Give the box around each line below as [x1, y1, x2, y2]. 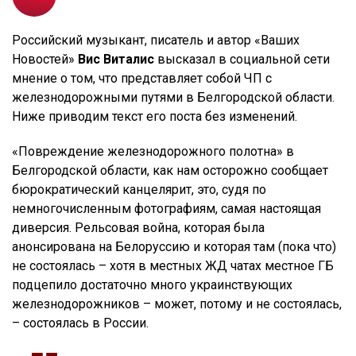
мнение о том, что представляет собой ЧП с [12, 70, 272, 86]
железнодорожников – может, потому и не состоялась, [12, 296, 342, 311]
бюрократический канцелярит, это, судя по [12, 181, 266, 197]
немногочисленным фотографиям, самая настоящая [12, 200, 321, 216]
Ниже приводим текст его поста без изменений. [12, 108, 297, 124]
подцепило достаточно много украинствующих [12, 277, 292, 292]
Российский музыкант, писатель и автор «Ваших [12, 32, 300, 48]
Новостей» [12, 51, 78, 67]
